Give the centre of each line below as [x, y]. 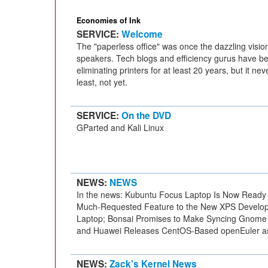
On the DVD [146, 115]
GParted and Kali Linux [120, 127]
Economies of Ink [109, 20]
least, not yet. [102, 82]
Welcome [142, 34]
